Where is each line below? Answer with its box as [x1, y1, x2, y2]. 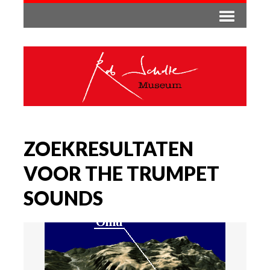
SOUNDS [24, 186, 103, 210]
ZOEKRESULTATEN [24, 136, 193, 160]
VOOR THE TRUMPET [24, 161, 219, 185]
